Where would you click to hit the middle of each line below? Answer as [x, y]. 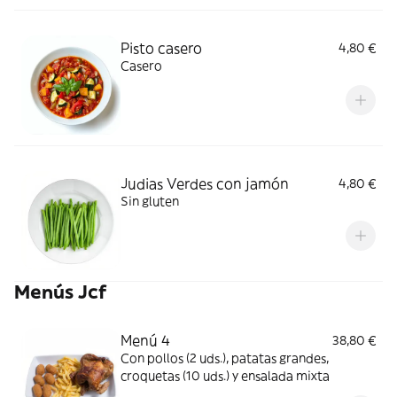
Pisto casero [161, 48]
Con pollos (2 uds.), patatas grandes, [225, 358]
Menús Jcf [61, 292]
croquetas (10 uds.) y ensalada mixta [225, 376]
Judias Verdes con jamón [205, 183]
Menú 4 [145, 340]
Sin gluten [150, 201]
